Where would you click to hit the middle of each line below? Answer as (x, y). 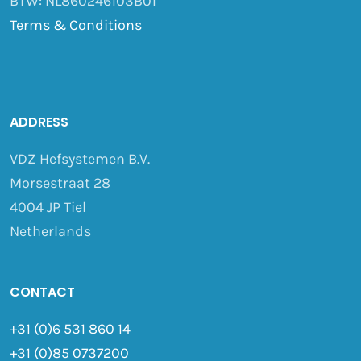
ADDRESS (39, 122)
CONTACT (42, 293)
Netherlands (50, 232)
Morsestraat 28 (60, 183)
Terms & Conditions (75, 25)
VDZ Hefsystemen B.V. (79, 159)
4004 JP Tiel (48, 207)
